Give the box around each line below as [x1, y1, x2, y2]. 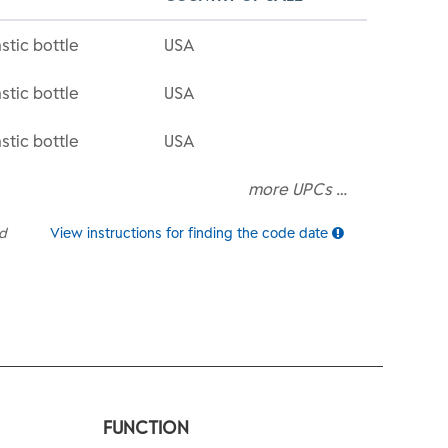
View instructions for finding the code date [50, 224, 333, 242]
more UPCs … [248, 179, 356, 199]
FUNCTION [103, 416, 190, 439]
